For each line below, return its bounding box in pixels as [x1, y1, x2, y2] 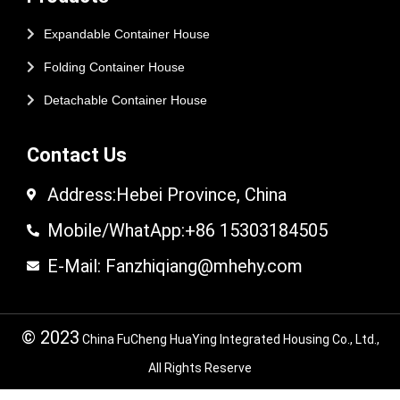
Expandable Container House [44, 27, 211, 42]
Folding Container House [44, 60, 186, 75]
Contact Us [27, 144, 128, 167]
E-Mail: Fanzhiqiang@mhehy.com [46, 255, 303, 278]
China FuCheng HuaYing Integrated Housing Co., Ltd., [79, 332, 379, 347]
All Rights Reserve [148, 361, 252, 376]
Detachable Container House [44, 93, 208, 108]
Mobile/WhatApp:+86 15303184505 [46, 220, 328, 242]
